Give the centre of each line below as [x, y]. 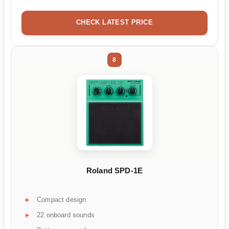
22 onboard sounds [66, 215]
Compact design [62, 200]
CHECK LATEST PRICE [114, 22]
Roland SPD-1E [114, 170]
